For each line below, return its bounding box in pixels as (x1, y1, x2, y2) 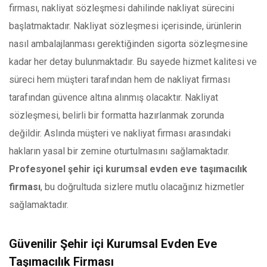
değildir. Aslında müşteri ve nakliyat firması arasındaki (9, 128, 231, 139)
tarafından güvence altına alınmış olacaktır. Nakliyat (9, 92, 218, 104)
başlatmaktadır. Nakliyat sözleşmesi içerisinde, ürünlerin (9, 20, 241, 32)
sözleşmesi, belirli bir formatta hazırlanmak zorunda (9, 110, 224, 122)
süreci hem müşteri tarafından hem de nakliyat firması (9, 74, 230, 86)
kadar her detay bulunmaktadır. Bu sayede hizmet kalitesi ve (9, 56, 257, 68)
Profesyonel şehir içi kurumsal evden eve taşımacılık (9, 163, 247, 175)
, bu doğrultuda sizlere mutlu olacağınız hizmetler (41, 181, 244, 193)
